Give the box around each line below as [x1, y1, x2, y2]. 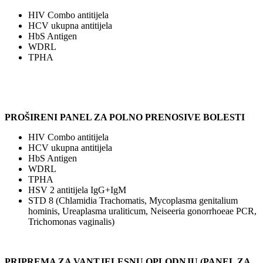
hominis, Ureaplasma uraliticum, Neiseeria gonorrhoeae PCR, [28, 205, 257, 216]
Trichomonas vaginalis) [28, 216, 114, 227]
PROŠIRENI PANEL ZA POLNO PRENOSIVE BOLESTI [5, 112, 247, 122]
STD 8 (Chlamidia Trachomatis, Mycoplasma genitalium [28, 195, 238, 205]
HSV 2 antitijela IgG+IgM [28, 184, 126, 195]
